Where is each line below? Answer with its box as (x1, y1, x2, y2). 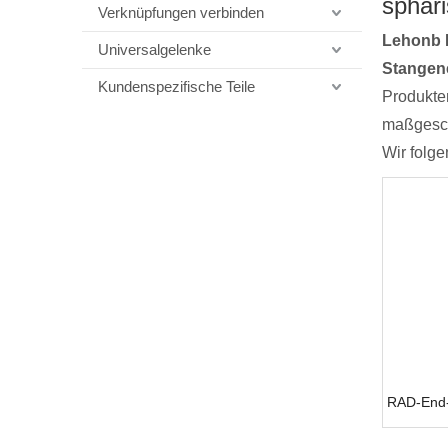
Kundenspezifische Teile (98, 78, 255, 95)
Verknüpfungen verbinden (98, 4, 264, 21)
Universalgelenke (98, 41, 211, 58)
